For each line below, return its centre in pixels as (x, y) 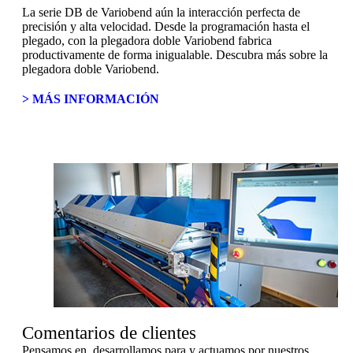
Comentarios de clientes (109, 333)
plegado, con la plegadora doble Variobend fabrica (147, 41)
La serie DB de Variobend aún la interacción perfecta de (161, 12)
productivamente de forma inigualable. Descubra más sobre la (175, 55)
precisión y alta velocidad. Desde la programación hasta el (166, 26)
